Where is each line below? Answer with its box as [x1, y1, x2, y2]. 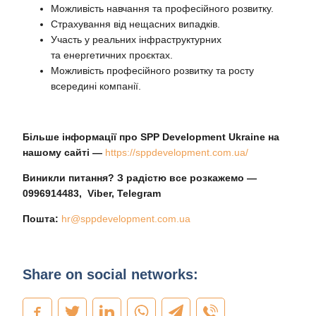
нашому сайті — [23, 146, 106, 158]
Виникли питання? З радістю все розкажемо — [23, 171, 257, 183]
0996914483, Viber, [23, 187, 118, 199]
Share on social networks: [23, 265, 199, 282]
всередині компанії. [51, 80, 142, 92]
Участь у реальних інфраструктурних [51, 33, 222, 45]
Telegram [117, 187, 162, 199]
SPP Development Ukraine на [140, 130, 280, 142]
